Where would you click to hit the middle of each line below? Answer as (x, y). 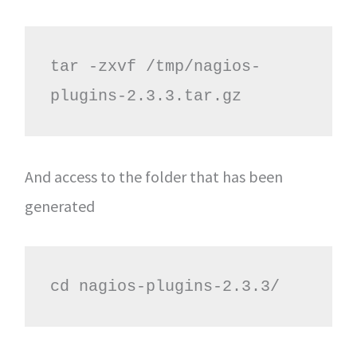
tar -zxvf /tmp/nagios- (155, 66)
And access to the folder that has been (153, 176)
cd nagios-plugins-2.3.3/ (165, 286)
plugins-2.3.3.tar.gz (145, 96)
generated (59, 206)
